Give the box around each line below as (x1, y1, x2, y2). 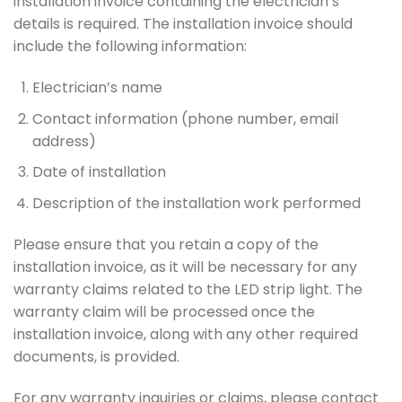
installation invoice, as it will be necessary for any (13, 256, 357, 277)
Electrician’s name (31, 77, 162, 99)
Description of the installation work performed (31, 192, 361, 214)
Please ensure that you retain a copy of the (13, 233, 319, 255)
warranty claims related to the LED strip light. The (13, 278, 363, 300)
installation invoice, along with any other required (13, 323, 358, 345)
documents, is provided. (13, 345, 179, 367)
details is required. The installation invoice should (13, 13, 353, 35)
